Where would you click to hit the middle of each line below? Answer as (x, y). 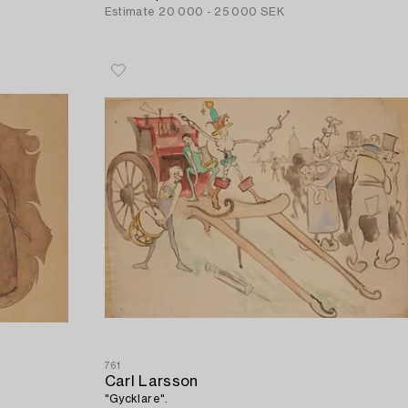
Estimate (130, 11)
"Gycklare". (136, 398)
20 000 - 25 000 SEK (221, 11)
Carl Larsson (151, 381)
